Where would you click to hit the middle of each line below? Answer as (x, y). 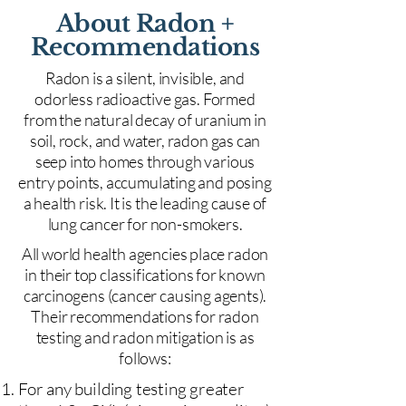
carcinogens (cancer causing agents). (145, 295)
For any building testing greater (131, 389)
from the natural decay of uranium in (145, 120)
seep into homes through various (145, 161)
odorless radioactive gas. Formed (145, 99)
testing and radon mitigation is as (145, 337)
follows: (145, 358)
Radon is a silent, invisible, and (145, 78)
